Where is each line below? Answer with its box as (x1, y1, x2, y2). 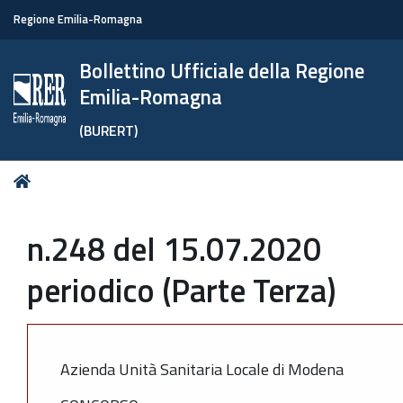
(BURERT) (79, 120, 139, 141)
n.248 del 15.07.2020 (27, 224, 321, 273)
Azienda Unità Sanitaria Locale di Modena (60, 356, 344, 381)
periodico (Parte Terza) (27, 265, 336, 315)
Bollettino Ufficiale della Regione (79, 56, 365, 86)
